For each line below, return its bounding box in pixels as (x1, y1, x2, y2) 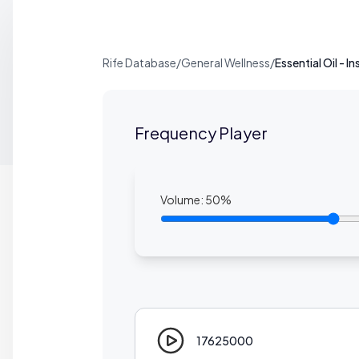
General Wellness (181, 55, 270, 70)
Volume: (160, 192, 205, 207)
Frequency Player (135, 123, 268, 143)
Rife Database (103, 55, 176, 70)
